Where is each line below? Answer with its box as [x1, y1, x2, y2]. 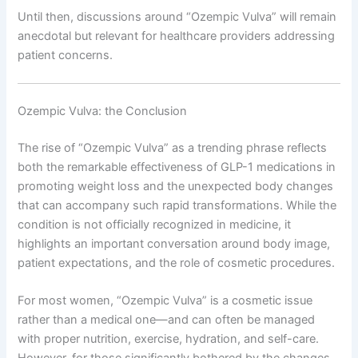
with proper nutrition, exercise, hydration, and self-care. [18, 332, 320, 347]
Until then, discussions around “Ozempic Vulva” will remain [18, 9, 337, 24]
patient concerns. [18, 47, 113, 62]
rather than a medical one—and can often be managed [18, 312, 316, 328]
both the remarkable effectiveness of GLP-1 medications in [18, 159, 336, 174]
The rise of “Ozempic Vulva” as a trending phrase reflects [18, 140, 328, 155]
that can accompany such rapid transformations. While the [18, 197, 337, 213]
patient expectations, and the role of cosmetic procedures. [18, 255, 336, 270]
